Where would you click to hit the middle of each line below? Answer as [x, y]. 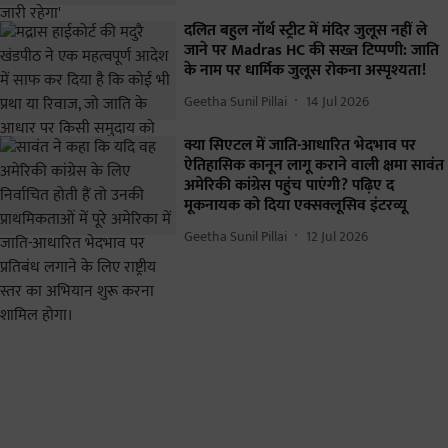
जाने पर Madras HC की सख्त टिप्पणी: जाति [311, 51]
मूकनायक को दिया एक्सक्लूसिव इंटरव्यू [295, 206]
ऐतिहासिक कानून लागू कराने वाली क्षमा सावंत [314, 166]
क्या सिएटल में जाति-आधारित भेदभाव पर [300, 146]
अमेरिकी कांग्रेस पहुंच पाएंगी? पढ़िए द [289, 186]
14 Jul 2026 [337, 101]
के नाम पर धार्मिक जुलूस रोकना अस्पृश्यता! [305, 71]
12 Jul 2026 [337, 236]
